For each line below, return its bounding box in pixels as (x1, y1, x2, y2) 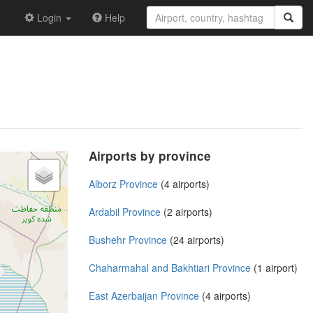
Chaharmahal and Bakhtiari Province (89, 260, 251, 275)
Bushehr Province (89, 232, 167, 247)
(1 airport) (251, 260, 298, 275)
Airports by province (89, 147, 211, 164)
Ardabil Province (89, 204, 161, 219)
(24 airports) (167, 232, 224, 247)
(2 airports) (161, 204, 212, 219)
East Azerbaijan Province (89, 288, 199, 303)
